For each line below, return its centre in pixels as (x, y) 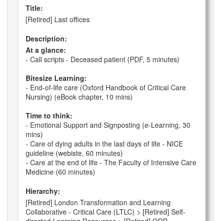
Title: (34, 8)
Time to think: (49, 116)
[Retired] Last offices (58, 19)
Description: (46, 39)
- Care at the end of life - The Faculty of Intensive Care (111, 163)
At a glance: (46, 50)
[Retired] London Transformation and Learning (98, 203)
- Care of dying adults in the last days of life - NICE (104, 144)
